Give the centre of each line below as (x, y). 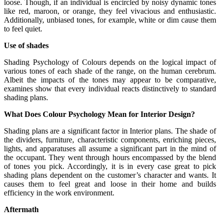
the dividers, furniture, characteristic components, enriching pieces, (110, 139)
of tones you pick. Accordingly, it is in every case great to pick (110, 166)
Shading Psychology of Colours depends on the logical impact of (110, 62)
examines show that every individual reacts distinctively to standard (110, 88)
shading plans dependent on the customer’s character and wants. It (110, 175)
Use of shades (26, 45)
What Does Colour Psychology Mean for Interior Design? (99, 114)
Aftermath (21, 209)
